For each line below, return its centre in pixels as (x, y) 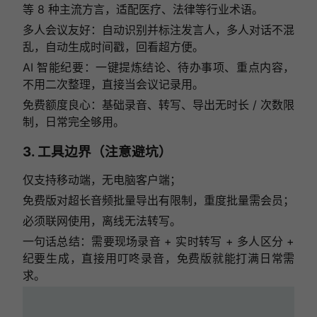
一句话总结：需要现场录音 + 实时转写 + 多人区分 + (158, 242)
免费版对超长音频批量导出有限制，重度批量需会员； (158, 201)
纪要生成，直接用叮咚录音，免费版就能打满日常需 (158, 259)
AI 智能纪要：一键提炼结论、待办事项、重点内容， (158, 68)
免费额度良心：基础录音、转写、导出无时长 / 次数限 (158, 105)
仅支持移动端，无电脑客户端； (102, 180)
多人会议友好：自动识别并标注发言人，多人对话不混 (158, 30)
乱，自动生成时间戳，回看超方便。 (113, 47)
